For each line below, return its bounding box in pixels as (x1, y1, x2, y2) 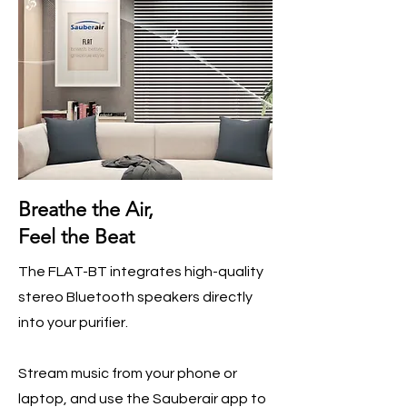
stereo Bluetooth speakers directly (18, 290, 253, 304)
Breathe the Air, (18, 197, 154, 222)
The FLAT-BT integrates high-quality (18, 264, 263, 279)
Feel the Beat (18, 224, 134, 249)
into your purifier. (18, 315, 128, 330)
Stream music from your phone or (18, 366, 237, 381)
